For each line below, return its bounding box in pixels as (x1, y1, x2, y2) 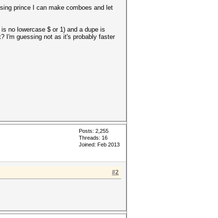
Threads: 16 (79, 135, 108, 141)
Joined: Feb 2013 (79, 142, 120, 147)
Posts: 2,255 (79, 128, 109, 134)
